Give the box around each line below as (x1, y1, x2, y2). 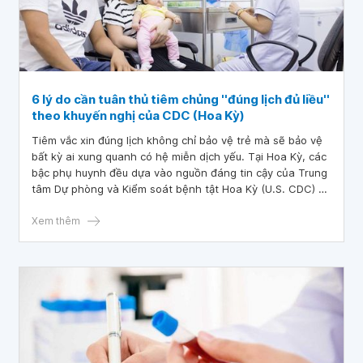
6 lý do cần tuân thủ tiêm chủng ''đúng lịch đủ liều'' (32, 92, 330, 107)
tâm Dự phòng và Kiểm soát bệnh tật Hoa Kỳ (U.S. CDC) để (32, 182, 331, 195)
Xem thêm (32, 215, 80, 227)
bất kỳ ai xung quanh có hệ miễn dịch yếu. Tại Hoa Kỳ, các (32, 150, 327, 163)
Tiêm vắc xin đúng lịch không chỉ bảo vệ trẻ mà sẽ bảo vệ (32, 134, 322, 147)
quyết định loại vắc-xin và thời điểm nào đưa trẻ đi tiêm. (32, 199, 314, 211)
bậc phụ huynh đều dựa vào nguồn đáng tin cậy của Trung (32, 166, 327, 179)
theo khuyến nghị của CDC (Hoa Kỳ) (32, 108, 245, 123)
